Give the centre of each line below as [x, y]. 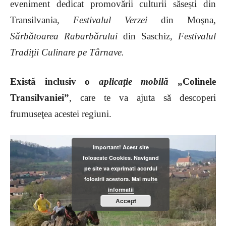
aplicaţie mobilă [134, 81]
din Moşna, [182, 20]
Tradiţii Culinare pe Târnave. [67, 52]
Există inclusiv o [54, 81]
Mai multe [144, 179]
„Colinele [192, 81]
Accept [126, 201]
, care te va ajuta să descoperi [143, 97]
